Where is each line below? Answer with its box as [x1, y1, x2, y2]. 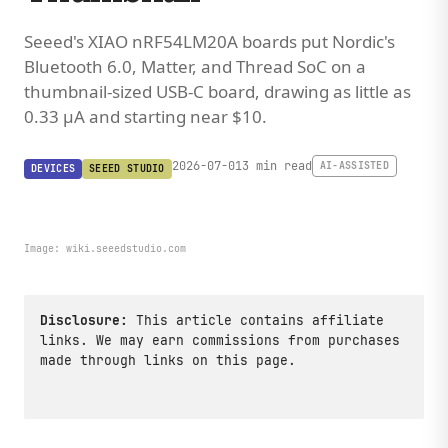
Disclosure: [40, 312, 128, 329]
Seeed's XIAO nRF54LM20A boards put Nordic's [24, 30, 395, 53]
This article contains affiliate [128, 312, 384, 329]
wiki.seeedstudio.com [66, 242, 186, 255]
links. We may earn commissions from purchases [40, 332, 400, 349]
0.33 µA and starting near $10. [24, 105, 267, 128]
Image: [24, 242, 66, 255]
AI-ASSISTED [319, 159, 390, 172]
